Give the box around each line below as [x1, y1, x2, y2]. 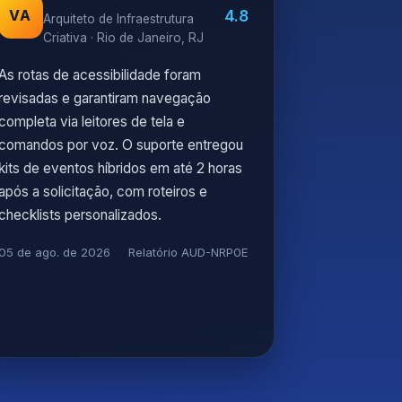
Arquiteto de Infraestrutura [42, 12, 194, 26]
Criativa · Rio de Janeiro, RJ [42, 31, 204, 45]
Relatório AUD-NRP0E [127, 245, 249, 259]
